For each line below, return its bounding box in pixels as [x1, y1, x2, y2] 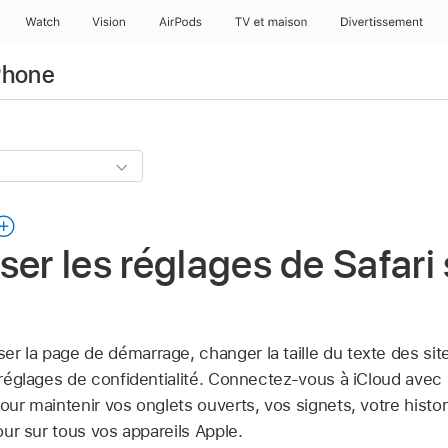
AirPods [158, 15, 202, 29]
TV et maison [234, 15, 306, 29]
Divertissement [340, 15, 424, 29]
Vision [92, 15, 126, 29]
